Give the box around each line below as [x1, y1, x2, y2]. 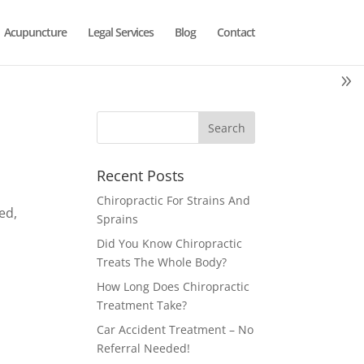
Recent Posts [97, 166, 185, 185]
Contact [216, 24, 255, 40]
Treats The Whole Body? [97, 254, 227, 270]
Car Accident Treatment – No [97, 322, 254, 337]
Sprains [97, 211, 139, 227]
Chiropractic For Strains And [97, 193, 251, 208]
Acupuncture [3, 24, 67, 40]
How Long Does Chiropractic [97, 279, 250, 294]
